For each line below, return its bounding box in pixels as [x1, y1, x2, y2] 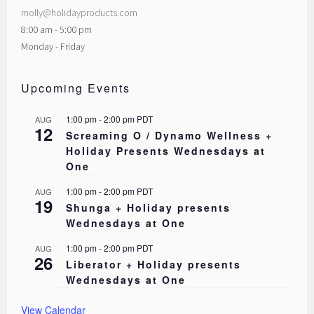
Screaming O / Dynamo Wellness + [66, 128, 273, 143]
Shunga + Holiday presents [66, 200, 231, 215]
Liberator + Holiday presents [66, 257, 242, 272]
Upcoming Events [21, 80, 131, 97]
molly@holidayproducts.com [21, 6, 138, 20]
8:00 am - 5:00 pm [21, 23, 93, 36]
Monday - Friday [21, 40, 86, 53]
